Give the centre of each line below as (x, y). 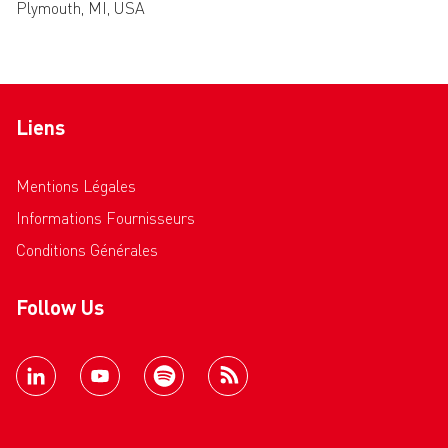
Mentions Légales (76, 188)
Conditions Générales (87, 252)
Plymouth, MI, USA (80, 10)
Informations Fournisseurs (105, 220)
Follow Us (60, 310)
